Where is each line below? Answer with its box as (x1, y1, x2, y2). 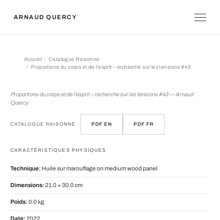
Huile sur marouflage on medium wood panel (41, 165, 158, 172)
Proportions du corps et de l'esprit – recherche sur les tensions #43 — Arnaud (10, 91, 193, 97)
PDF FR (134, 121, 154, 127)
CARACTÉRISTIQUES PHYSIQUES (10, 147, 107, 153)
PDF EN (91, 121, 112, 127)
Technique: (10, 165, 41, 172)
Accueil (24, 56, 42, 62)
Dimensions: (10, 182, 44, 189)
